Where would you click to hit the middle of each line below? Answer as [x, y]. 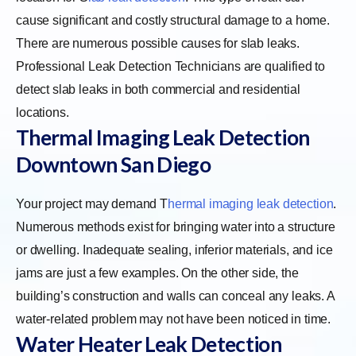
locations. [44, 112]
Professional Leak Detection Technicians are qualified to [171, 66]
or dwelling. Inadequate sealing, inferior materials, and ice [174, 250]
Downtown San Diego [114, 164]
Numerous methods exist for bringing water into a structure [176, 226]
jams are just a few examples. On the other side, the [157, 273]
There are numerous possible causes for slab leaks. [158, 43]
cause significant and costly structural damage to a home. [173, 20]
